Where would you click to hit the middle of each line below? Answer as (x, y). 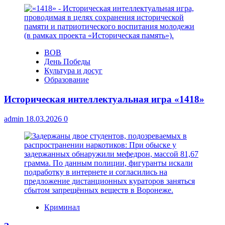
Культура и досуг (73, 71)
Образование (67, 80)
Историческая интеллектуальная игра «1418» (104, 99)
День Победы (67, 62)
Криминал (62, 207)
